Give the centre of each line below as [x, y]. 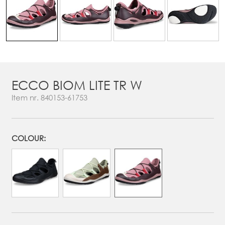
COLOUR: [28, 138]
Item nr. [26, 98]
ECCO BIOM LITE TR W [77, 85]
